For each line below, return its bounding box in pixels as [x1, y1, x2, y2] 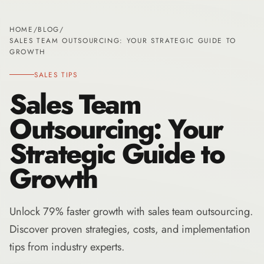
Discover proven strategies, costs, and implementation [9, 221, 250, 237]
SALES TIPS [34, 70, 78, 80]
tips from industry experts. [9, 239, 124, 255]
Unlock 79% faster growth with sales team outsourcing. [9, 203, 253, 219]
